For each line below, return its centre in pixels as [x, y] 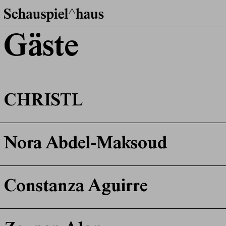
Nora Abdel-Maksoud [85, 145]
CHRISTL [43, 102]
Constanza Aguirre [76, 187]
